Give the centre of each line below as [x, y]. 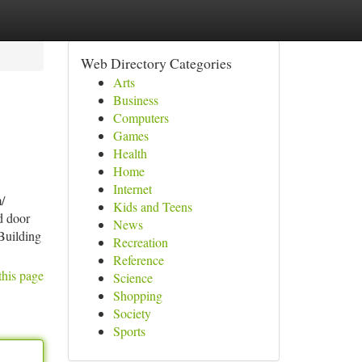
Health [130, 153]
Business [135, 100]
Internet [132, 189]
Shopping [137, 295]
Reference [138, 260]
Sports [129, 331]
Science [133, 278]
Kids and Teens [152, 206]
